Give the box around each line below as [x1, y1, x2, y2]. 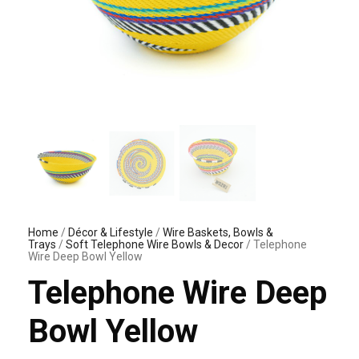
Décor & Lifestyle [68, 225, 153, 239]
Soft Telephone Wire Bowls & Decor [66, 237, 244, 251]
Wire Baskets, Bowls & [163, 225, 273, 239]
